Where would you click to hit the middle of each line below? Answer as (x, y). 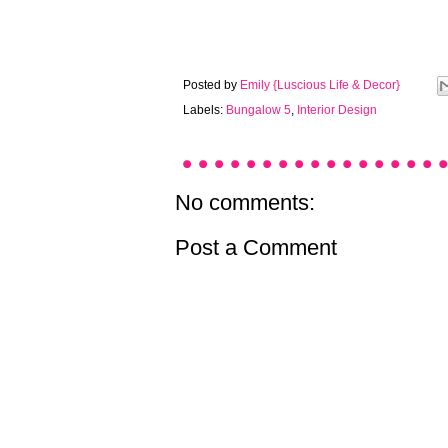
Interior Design (337, 109)
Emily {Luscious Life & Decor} (320, 84)
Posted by (211, 84)
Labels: (204, 109)
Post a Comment (256, 248)
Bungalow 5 (258, 109)
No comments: (245, 202)
